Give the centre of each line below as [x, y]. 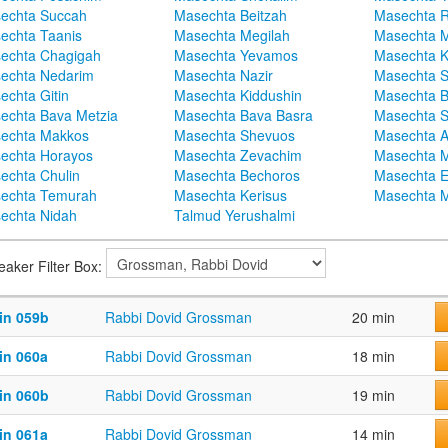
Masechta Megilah [232, 35]
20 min [373, 317]
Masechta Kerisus [230, 195]
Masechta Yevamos [236, 55]
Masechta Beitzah [230, 15]
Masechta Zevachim [238, 155]
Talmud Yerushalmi [234, 215]
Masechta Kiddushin [238, 95]
